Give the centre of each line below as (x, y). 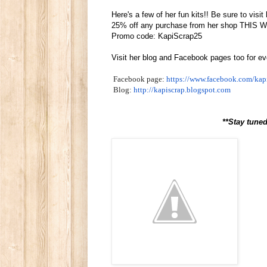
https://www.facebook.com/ (210, 79)
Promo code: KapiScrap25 (157, 36)
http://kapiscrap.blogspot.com (182, 89)
